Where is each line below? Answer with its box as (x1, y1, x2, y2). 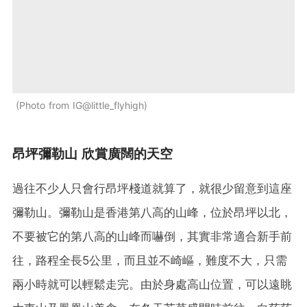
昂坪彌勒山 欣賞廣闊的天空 (12, 145, 173, 162)
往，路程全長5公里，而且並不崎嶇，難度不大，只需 (12, 253, 287, 267)
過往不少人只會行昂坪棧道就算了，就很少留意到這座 (12, 181, 292, 195)
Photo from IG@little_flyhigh (19, 99, 144, 111)
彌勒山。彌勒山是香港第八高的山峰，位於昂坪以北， (12, 205, 292, 219)
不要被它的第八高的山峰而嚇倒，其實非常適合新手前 (12, 229, 292, 243)
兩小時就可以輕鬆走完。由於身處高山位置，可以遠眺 (12, 277, 292, 291)
